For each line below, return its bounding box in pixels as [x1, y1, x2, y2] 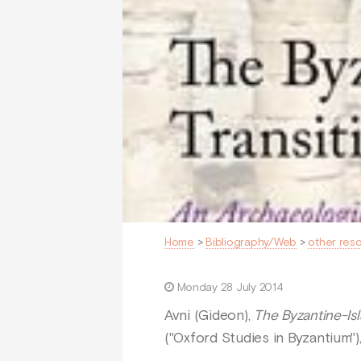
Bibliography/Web [205, 236, 297, 248]
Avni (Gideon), [164, 308, 255, 323]
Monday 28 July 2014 [176, 281, 284, 293]
